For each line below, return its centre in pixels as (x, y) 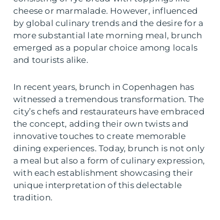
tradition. (33, 197)
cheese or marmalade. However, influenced (106, 11)
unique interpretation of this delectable (98, 185)
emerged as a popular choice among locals (106, 48)
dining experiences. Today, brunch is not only (109, 148)
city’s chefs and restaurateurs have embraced (109, 111)
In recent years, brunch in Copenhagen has (104, 87)
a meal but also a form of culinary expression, (109, 161)
